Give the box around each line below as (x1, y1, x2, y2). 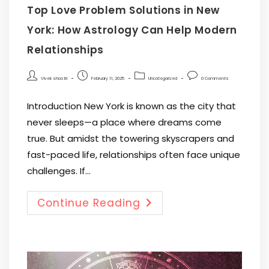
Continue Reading (37, 196, 141, 211)
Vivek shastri (41, 76, 67, 82)
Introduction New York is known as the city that (27, 100, 236, 113)
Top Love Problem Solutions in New (27, 3, 220, 18)
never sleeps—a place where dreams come (27, 116, 222, 129)
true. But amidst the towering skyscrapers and (27, 132, 234, 145)
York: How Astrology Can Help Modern (27, 23, 238, 38)
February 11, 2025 (91, 76, 124, 82)
